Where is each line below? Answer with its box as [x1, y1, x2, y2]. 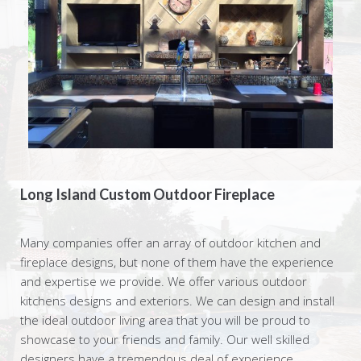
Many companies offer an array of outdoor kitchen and [20, 234, 321, 251]
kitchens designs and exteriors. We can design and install [20, 292, 334, 309]
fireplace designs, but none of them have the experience [20, 253, 334, 270]
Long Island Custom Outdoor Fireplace [20, 185, 275, 203]
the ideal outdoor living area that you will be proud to [20, 311, 310, 328]
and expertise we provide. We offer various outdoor [20, 272, 307, 289]
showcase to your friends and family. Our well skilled [20, 330, 309, 347]
